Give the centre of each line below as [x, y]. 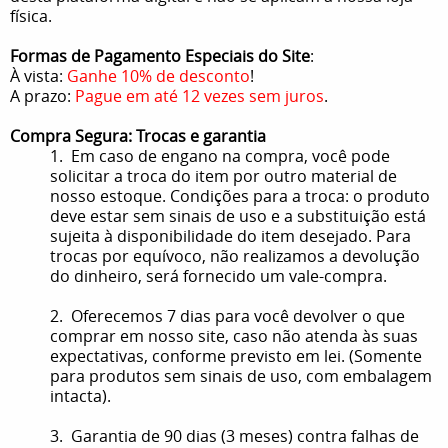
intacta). [80, 395]
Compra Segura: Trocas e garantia [138, 135]
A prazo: [42, 95]
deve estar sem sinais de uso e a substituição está [238, 215]
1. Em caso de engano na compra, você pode [220, 155]
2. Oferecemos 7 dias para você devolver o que [227, 315]
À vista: [38, 75]
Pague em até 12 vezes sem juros [199, 95]
